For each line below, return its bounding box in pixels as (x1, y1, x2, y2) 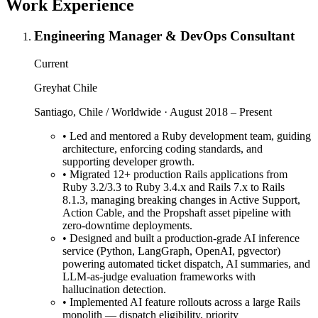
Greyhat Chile (34, 82, 97, 94)
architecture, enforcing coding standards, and (62, 143, 263, 155)
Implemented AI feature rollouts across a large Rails (70, 296, 300, 309)
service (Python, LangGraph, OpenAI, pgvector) (62, 245, 280, 258)
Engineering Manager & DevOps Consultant (34, 28, 295, 44)
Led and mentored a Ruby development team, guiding (70, 130, 311, 143)
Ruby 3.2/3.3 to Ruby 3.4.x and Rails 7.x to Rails (62, 181, 285, 194)
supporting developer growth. (62, 155, 194, 168)
